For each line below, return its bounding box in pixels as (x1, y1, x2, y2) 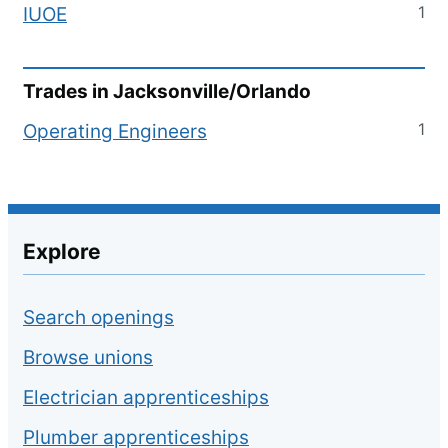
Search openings (23, 306, 174, 329)
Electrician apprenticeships (23, 386, 269, 409)
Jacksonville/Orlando (113, 80, 311, 103)
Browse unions (23, 346, 153, 369)
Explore (23, 239, 101, 264)
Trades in (23, 80, 113, 103)
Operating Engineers (23, 120, 207, 143)
